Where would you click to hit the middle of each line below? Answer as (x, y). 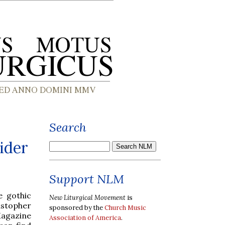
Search (68, 127)
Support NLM (87, 179)
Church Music (125, 207)
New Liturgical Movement (87, 197)
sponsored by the (77, 207)
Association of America (85, 217)
